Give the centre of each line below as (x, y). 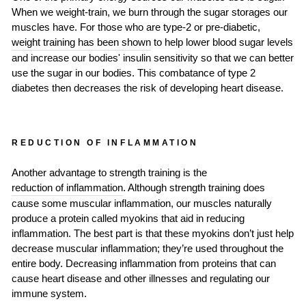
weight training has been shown (81, 42)
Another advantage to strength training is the (109, 172)
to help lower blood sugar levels (222, 42)
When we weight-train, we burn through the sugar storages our (150, 12)
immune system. (49, 293)
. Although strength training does (194, 187)
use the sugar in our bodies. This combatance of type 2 (134, 73)
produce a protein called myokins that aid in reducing (128, 218)
